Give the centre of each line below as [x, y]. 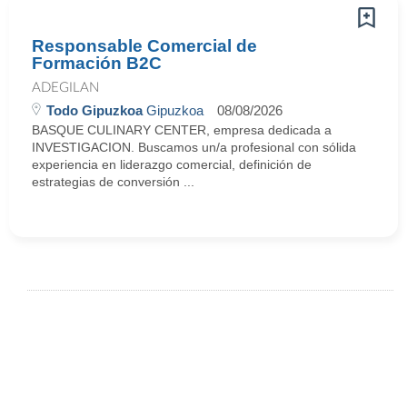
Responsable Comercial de [144, 46]
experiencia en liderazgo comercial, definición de [172, 164]
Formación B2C [97, 63]
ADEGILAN [65, 88]
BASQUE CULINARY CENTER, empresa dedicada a [182, 130]
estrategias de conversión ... [113, 182]
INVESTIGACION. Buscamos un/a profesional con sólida [194, 147]
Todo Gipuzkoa [94, 110]
